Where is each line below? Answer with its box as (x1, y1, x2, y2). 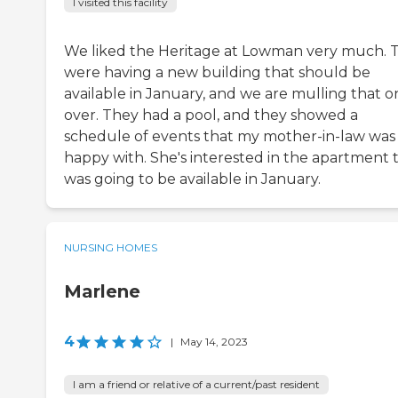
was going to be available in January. (64, 171, 321, 188)
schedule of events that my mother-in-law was (64, 128, 395, 146)
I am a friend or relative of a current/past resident (73, 378, 320, 392)
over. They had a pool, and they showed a (64, 107, 358, 124)
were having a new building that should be (64, 64, 370, 82)
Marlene (64, 281, 140, 303)
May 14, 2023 (180, 335, 248, 349)
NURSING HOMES (64, 241, 157, 255)
